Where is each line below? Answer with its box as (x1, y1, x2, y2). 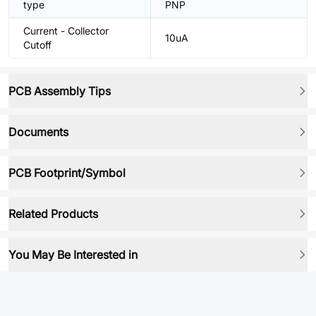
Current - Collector (23, 25, 109, 37)
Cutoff (23, 39, 51, 51)
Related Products (8, 207, 98, 221)
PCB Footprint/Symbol (8, 166, 126, 180)
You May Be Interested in (8, 248, 138, 262)
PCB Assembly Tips (8, 84, 111, 98)
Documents (8, 125, 68, 139)
